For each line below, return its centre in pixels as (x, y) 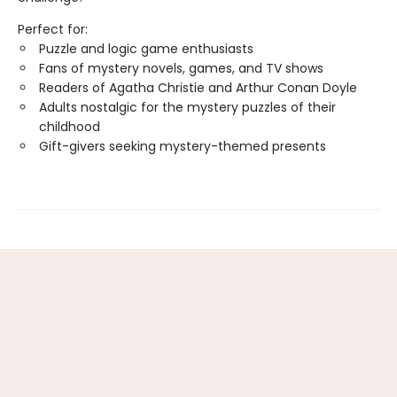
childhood (70, 127)
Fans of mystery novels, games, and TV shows (181, 68)
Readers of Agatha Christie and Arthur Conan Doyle (198, 88)
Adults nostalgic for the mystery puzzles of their (187, 107)
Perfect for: (53, 29)
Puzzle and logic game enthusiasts (148, 49)
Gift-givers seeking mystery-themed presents (183, 146)
